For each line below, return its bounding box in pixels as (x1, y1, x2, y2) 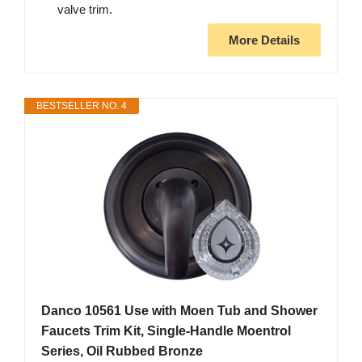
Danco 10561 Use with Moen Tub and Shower (41, 304, 318, 318)
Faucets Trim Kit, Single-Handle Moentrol (41, 324, 291, 339)
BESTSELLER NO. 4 (36, 100, 127, 112)
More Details (229, 33, 300, 48)
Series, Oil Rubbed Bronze (41, 344, 203, 359)
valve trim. (57, 2, 112, 17)
